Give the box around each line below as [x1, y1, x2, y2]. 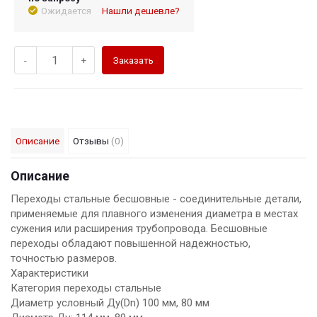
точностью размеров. [11, 251, 117, 265]
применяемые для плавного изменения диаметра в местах [11, 207, 298, 220]
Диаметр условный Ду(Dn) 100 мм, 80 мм [11, 296, 209, 309]
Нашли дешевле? [102, 5, 180, 17]
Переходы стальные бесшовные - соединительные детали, [11, 192, 301, 205]
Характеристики [11, 266, 88, 279]
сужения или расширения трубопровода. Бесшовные [11, 221, 267, 235]
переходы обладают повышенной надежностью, [11, 236, 250, 250]
